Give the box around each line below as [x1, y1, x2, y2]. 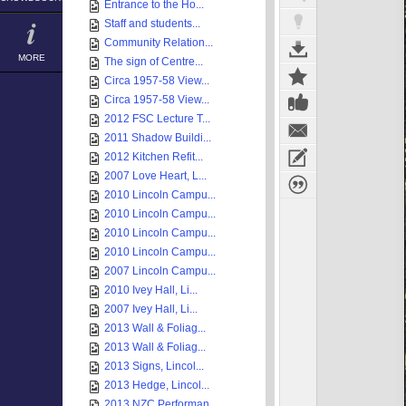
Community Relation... [104, 36, 213, 49]
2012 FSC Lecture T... [104, 112, 210, 125]
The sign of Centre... [104, 55, 203, 68]
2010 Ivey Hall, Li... [104, 284, 198, 296]
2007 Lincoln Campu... [104, 265, 216, 277]
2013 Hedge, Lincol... [104, 379, 209, 391]
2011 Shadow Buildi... [104, 131, 211, 144]
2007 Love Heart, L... [104, 169, 207, 182]
